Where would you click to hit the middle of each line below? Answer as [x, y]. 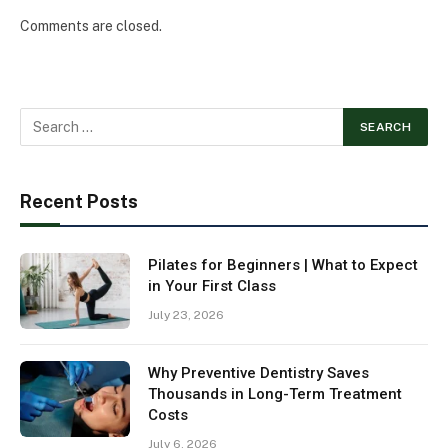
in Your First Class [212, 285]
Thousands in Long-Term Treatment [275, 393]
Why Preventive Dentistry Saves [258, 372]
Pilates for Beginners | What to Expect [283, 264]
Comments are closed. [91, 25]
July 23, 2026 [186, 314]
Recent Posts [79, 201]
